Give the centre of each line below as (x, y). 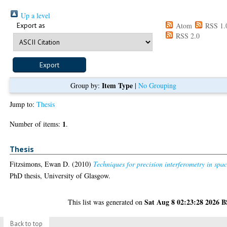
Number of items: (36, 124)
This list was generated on (106, 202)
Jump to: (23, 104)
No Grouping (157, 85)
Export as (31, 25)
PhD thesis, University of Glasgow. (60, 176)
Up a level (35, 15)
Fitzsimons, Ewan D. (40, 164)
